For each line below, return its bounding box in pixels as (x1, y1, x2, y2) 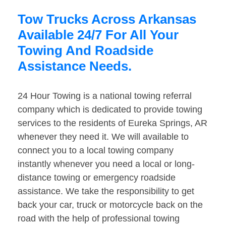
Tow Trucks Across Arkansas (18, 12, 196, 27)
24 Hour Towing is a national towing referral (18, 91, 192, 101)
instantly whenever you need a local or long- (18, 159, 195, 169)
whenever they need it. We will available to (18, 132, 189, 142)
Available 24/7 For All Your (18, 27, 179, 43)
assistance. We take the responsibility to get (18, 186, 194, 197)
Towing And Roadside (18, 43, 153, 59)
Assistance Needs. (18, 59, 132, 74)
